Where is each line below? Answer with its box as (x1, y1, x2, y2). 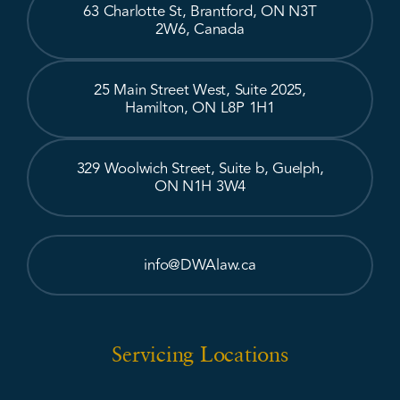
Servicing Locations (112, 340, 288, 366)
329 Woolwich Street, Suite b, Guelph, (76, 156, 324, 180)
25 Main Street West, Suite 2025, (94, 78, 306, 102)
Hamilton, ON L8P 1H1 (125, 96, 275, 120)
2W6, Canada (155, 17, 245, 41)
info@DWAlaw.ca (144, 253, 256, 277)
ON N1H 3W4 (154, 174, 246, 198)
